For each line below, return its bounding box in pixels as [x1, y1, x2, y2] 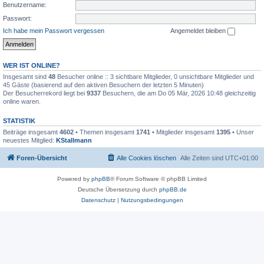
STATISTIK [3, 117, 35, 124]
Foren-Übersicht [16, 154, 67, 162]
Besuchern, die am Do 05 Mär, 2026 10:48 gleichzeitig [101, 89, 256, 97]
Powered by [57, 176, 91, 183]
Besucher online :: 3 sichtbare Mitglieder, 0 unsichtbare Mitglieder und [55, 72, 254, 80]
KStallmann [56, 136, 92, 144]
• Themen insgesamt [74, 128, 136, 136]
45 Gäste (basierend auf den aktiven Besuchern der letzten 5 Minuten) [3, 81, 204, 88]
